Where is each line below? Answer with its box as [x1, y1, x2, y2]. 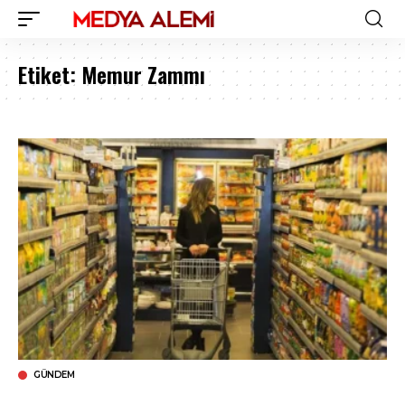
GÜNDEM [33, 368, 74, 381]
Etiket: [18, 58, 81, 90]
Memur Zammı [81, 58, 205, 90]
